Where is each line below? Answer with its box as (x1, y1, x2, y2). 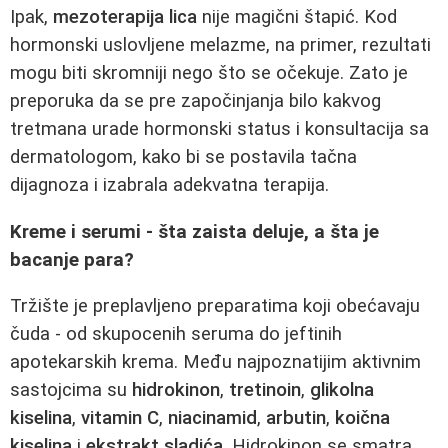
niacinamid (168, 407, 257, 430)
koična (335, 407, 390, 430)
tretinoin (229, 379, 301, 402)
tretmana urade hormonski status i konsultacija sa (10, 118, 429, 141)
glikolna (310, 379, 374, 402)
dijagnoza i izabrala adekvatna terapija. (10, 174, 329, 197)
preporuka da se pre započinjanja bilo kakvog (10, 90, 381, 113)
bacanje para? (10, 248, 134, 271)
